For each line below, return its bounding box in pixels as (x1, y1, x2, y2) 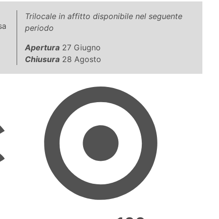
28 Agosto (60, 54, 101, 64)
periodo (25, 22, 54, 33)
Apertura (25, 42, 60, 52)
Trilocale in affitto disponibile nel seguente (25, 11, 182, 21)
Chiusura (25, 54, 60, 64)
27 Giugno (60, 42, 101, 52)
